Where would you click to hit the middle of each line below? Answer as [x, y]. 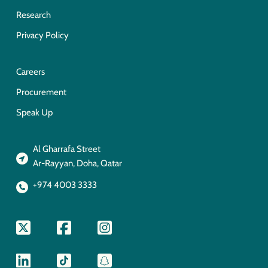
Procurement [41, 92]
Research [33, 15]
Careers [30, 71]
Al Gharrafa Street [66, 149]
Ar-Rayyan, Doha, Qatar [77, 163]
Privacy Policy [42, 35]
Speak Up [34, 112]
